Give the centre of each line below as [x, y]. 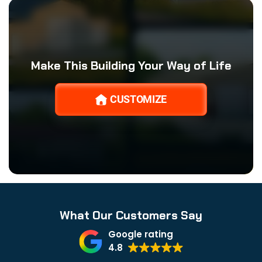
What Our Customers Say [131, 216]
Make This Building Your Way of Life [131, 66]
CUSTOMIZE [138, 99]
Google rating [140, 235]
